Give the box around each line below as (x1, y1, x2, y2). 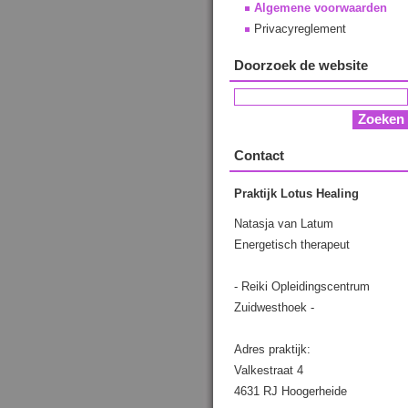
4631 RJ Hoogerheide (234, 384, 347, 398)
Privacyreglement (254, 22, 346, 36)
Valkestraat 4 (234, 363, 303, 377)
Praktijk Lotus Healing (234, 187, 359, 200)
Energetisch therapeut (234, 238, 350, 251)
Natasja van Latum (234, 217, 333, 230)
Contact (234, 148, 284, 163)
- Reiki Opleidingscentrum (234, 280, 370, 293)
